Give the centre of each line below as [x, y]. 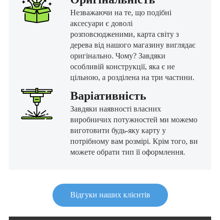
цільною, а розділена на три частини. [132, 77]
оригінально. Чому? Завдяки [118, 55]
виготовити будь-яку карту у [118, 130]
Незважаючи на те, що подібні [121, 12]
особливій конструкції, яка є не [123, 66]
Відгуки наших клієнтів [110, 194]
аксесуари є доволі [101, 23]
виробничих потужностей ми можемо [134, 119]
